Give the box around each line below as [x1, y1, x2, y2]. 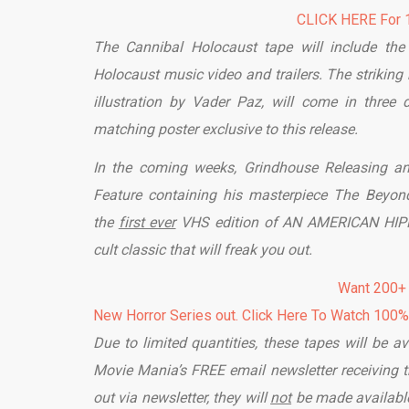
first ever [118, 214, 176, 232]
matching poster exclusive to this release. [93, 121, 358, 139]
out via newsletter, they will [93, 389, 271, 407]
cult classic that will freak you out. [93, 241, 334, 259]
